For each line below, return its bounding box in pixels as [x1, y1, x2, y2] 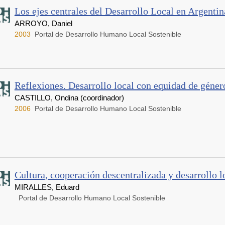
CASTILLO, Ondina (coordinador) [14, 93, 124, 102]
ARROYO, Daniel [14, 19, 72, 28]
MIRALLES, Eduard [14, 182, 79, 191]
